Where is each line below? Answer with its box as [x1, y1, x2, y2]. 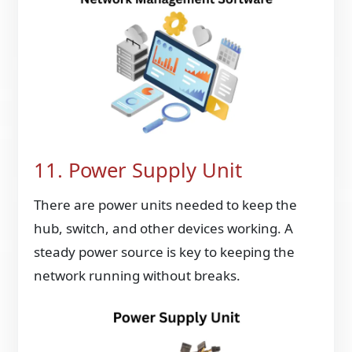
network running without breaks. [34, 266, 241, 285]
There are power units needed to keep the [34, 196, 298, 214]
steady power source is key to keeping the [34, 243, 295, 262]
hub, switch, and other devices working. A [34, 219, 294, 238]
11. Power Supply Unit [34, 156, 243, 185]
